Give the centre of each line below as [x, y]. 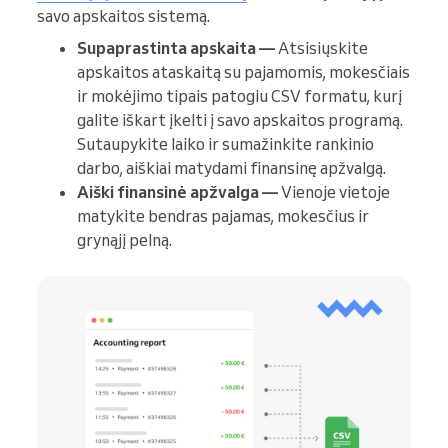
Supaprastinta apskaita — [176, 48]
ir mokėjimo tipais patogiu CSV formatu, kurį [239, 96]
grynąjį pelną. [124, 240]
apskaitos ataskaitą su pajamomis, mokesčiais [243, 72]
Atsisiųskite [321, 48]
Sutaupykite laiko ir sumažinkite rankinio [225, 144]
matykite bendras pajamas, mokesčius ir [223, 216]
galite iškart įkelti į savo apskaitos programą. [240, 120]
